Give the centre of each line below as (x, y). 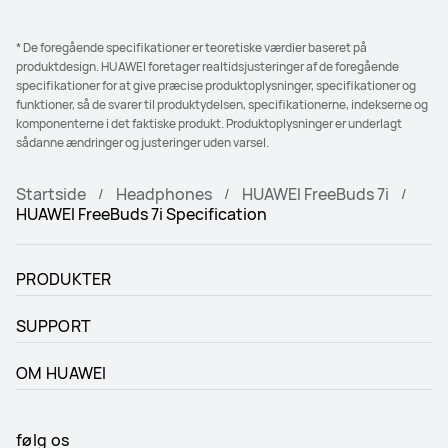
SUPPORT (54, 325)
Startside (51, 193)
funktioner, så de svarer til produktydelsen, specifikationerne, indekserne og (222, 104)
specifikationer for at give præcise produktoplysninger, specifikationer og (216, 85)
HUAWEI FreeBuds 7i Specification (141, 213)
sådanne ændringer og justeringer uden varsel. (142, 142)
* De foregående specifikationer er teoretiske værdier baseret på (191, 47)
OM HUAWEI (61, 372)
